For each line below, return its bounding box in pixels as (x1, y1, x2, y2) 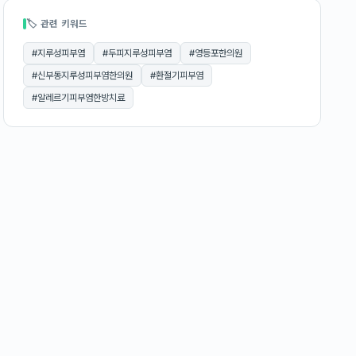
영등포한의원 (195, 48, 242, 59)
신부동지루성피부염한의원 (37, 70, 133, 81)
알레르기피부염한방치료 (37, 92, 125, 103)
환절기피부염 (156, 70, 203, 81)
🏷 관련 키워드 (26, 18, 87, 29)
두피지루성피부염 (108, 48, 172, 59)
